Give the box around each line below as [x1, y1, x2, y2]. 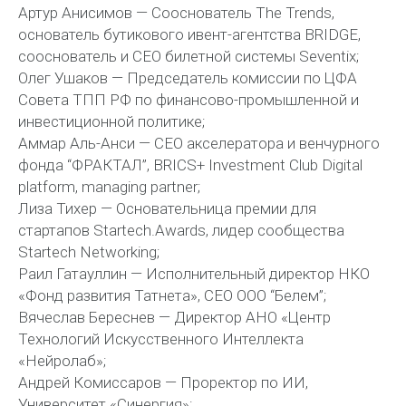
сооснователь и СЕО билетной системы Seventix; [18, 46, 359, 65]
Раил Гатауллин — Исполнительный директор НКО [18, 264, 370, 283]
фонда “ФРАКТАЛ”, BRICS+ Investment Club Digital [18, 155, 362, 174]
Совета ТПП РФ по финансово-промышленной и [18, 90, 359, 109]
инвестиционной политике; [18, 111, 205, 130]
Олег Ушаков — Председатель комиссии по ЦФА [18, 68, 357, 87]
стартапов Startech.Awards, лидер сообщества [18, 220, 344, 239]
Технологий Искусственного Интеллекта [18, 329, 304, 348]
